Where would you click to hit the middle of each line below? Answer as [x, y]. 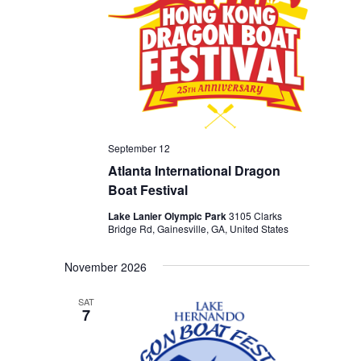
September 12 [139, 148]
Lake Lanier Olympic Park [169, 216]
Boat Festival [148, 190]
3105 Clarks [256, 216]
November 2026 [106, 267]
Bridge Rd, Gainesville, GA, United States [199, 229]
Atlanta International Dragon [195, 171]
